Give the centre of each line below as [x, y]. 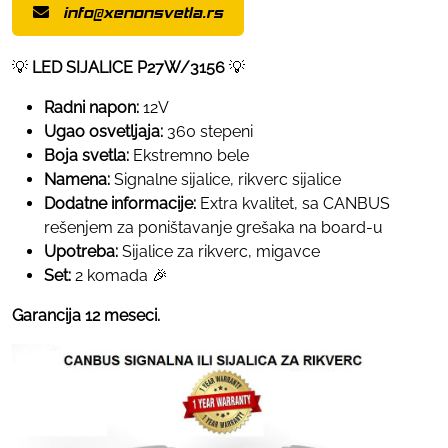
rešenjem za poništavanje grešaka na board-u [213, 227]
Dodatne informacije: [120, 203]
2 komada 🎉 [119, 275]
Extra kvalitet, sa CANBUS [293, 203]
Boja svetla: [86, 155]
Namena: [77, 179]
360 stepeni [208, 131]
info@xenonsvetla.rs [143, 12]
